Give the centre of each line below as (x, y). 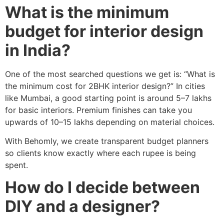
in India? (38, 50)
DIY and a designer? (82, 206)
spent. (16, 165)
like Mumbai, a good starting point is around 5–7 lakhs (108, 98)
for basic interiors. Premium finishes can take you (98, 110)
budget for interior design (104, 31)
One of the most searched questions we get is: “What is (110, 74)
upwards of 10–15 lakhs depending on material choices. (110, 122)
